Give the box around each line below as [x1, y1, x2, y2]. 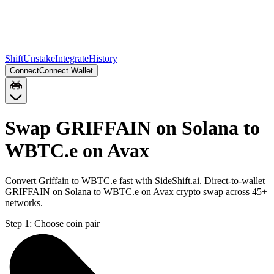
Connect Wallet [39, 66, 93, 75]
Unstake [23, 53, 55, 64]
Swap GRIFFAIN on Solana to [5, 117, 260, 139]
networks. [5, 197, 43, 208]
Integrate [55, 53, 89, 64]
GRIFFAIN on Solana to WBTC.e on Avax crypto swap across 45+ [5, 186, 267, 197]
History [89, 53, 117, 64]
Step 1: [5, 218, 32, 229]
